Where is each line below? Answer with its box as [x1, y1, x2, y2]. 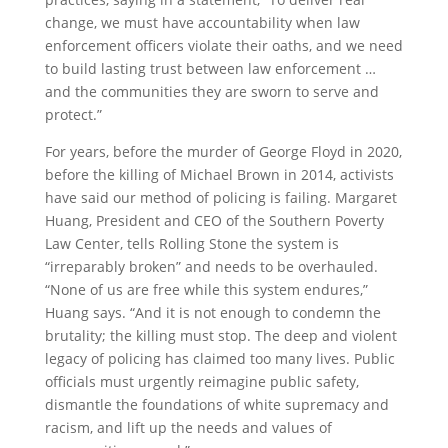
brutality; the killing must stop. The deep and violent [44, 326, 397, 346]
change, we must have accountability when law [44, 13, 360, 33]
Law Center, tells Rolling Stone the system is [44, 234, 339, 254]
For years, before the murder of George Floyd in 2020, [44, 142, 402, 162]
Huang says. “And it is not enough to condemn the [44, 303, 381, 323]
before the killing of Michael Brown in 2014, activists [44, 165, 394, 185]
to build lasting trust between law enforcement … [44, 59, 376, 79]
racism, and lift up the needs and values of [44, 418, 332, 438]
